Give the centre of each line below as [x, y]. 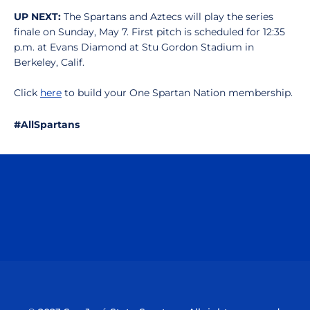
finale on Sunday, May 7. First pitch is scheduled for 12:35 [149, 32]
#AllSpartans [47, 125]
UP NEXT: [39, 17]
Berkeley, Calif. [49, 62]
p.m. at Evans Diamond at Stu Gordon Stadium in [134, 47]
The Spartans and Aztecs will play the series [168, 17]
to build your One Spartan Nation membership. [177, 93]
